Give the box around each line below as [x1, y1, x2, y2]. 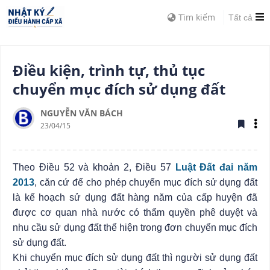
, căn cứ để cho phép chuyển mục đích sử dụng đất [34, 177, 257, 187]
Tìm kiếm [176, 11, 216, 23]
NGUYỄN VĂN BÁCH [40, 107, 123, 119]
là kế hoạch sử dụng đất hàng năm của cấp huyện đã [13, 192, 257, 202]
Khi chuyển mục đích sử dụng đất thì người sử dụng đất [13, 253, 257, 263]
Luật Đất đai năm [175, 162, 258, 172]
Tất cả [228, 13, 253, 22]
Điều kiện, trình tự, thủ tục [13, 60, 205, 80]
